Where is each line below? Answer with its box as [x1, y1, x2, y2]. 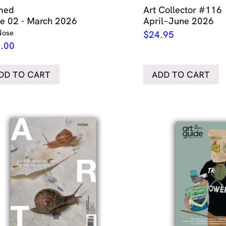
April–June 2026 [143, 15, 214, 27]
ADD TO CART [152, 69, 210, 80]
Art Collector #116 [143, 4, 222, 16]
